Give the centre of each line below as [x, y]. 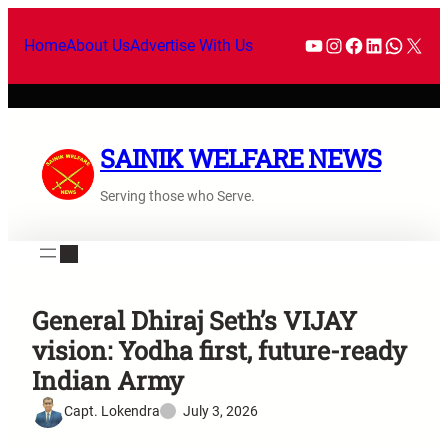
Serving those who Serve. [177, 195]
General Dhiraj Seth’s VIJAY [194, 320]
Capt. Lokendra [112, 411]
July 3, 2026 [220, 411]
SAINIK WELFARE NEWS [240, 158]
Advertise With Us [191, 45]
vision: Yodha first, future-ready [219, 350]
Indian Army [108, 380]
